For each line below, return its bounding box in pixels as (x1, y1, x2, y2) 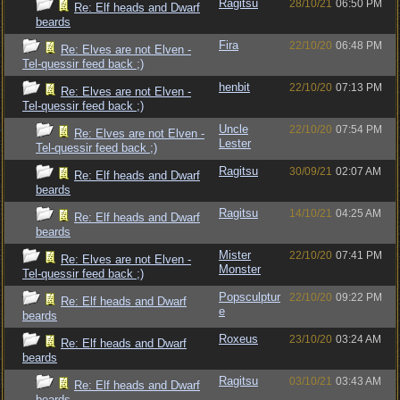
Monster (219, 262, 261, 276)
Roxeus (219, 332, 258, 346)
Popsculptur (219, 290, 280, 304)
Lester (219, 137, 251, 150)
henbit (219, 80, 250, 94)
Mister (219, 248, 251, 262)
